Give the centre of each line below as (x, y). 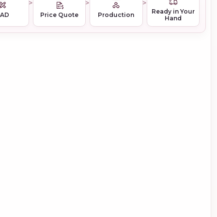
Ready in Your (173, 11)
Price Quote (60, 15)
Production (116, 15)
